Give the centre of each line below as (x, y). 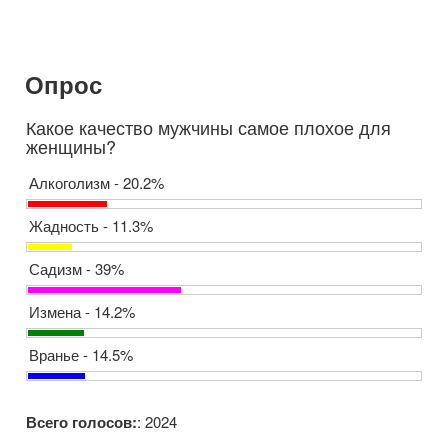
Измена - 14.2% (82, 312)
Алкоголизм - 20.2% (96, 183)
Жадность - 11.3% (91, 226)
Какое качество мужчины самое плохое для (208, 127)
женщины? (71, 146)
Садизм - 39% (76, 269)
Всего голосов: (81, 422)
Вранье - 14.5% (81, 355)
